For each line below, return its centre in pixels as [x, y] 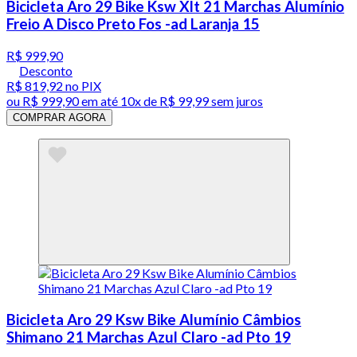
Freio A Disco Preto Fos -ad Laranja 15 [133, 24]
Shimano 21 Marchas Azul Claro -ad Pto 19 [149, 337]
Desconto [46, 71]
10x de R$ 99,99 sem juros [192, 101]
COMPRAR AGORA [59, 118]
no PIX [82, 86]
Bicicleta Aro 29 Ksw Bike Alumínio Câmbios [154, 319]
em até [100, 101]
